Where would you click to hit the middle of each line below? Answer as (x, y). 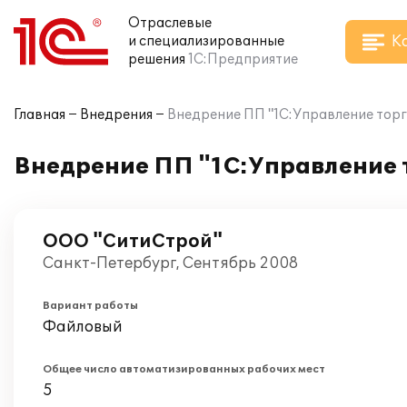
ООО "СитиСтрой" (133, 242)
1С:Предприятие (243, 60)
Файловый (83, 327)
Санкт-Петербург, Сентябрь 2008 (170, 263)
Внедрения (116, 115)
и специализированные (206, 41)
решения (157, 60)
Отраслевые (170, 23)
